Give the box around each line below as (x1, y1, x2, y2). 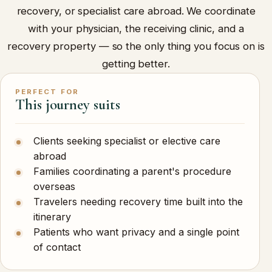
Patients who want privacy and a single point (33, 226, 239, 239)
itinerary (33, 211, 71, 223)
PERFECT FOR (15, 87, 79, 97)
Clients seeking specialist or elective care (33, 135, 220, 148)
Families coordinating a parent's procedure (33, 165, 231, 178)
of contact (33, 241, 81, 254)
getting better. (102, 58, 170, 70)
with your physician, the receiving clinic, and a (28, 22, 244, 35)
